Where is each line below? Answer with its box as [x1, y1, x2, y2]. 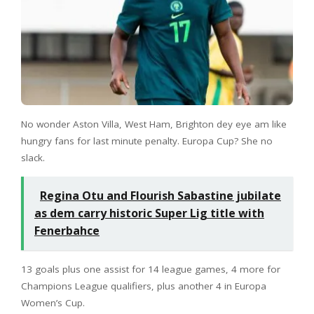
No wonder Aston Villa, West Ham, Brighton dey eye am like [21, 117, 287, 130]
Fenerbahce [34, 222, 100, 238]
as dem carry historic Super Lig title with [34, 205, 264, 221]
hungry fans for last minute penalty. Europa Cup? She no [21, 134, 273, 147]
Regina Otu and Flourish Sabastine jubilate [40, 187, 281, 203]
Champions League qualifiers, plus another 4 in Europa [21, 279, 266, 292]
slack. [21, 151, 45, 164]
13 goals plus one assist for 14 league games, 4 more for [21, 262, 280, 275]
